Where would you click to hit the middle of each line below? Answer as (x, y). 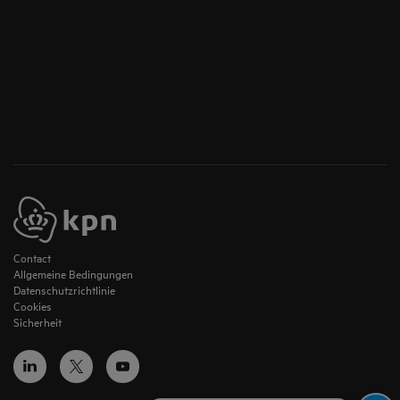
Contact (32, 259)
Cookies (33, 307)
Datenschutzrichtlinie (64, 291)
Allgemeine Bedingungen (73, 275)
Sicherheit (37, 323)
